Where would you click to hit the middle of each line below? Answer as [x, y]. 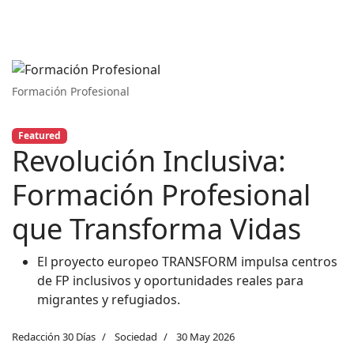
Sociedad [136, 336]
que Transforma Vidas [156, 228]
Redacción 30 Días [54, 336]
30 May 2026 [205, 336]
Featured [39, 135]
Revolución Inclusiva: [149, 160]
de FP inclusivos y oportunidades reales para [170, 280]
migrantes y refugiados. [109, 299]
